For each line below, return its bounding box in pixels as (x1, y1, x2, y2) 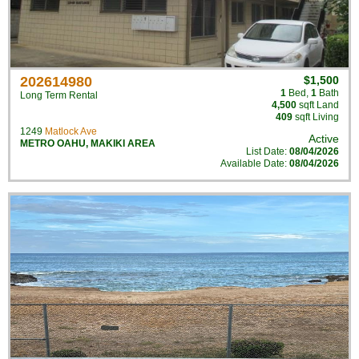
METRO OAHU (20, 138, 86, 149)
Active (309, 132, 339, 145)
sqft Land (296, 99, 339, 111)
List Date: (246, 146, 289, 157)
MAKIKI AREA (91, 138, 155, 149)
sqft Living (292, 111, 339, 123)
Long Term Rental (20, 90, 98, 101)
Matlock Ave (45, 126, 97, 137)
